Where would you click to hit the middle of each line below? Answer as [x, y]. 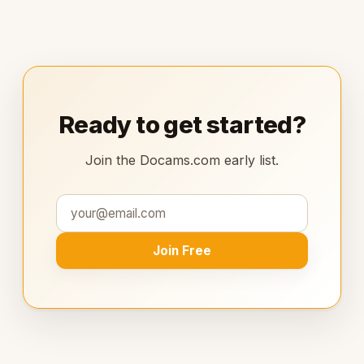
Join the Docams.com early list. [182, 160]
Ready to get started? [182, 124]
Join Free [182, 250]
